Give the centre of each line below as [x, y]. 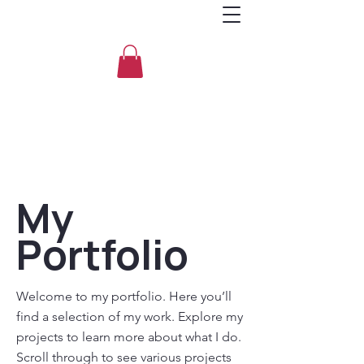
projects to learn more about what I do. [129, 337]
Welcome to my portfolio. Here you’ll [124, 296]
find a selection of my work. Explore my [130, 316]
